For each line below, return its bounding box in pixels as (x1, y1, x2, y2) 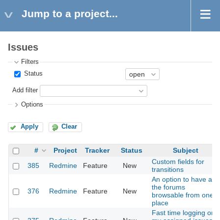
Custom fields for (152, 158, 204, 166)
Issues (8, 42, 38, 53)
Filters (21, 58, 39, 66)
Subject (173, 146, 198, 155)
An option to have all (152, 175, 215, 184)
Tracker (85, 146, 110, 155)
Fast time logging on (152, 209, 215, 217)
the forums (152, 183, 185, 192)
